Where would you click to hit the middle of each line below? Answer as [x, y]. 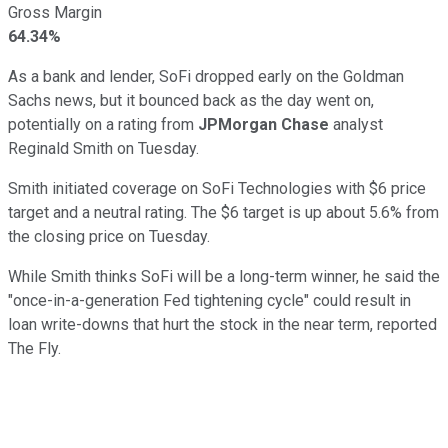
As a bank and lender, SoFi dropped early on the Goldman [206, 76]
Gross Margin [55, 12]
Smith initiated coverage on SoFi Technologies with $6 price [217, 188]
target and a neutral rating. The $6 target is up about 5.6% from [223, 212]
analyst [356, 124]
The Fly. [34, 348]
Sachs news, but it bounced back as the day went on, [191, 100]
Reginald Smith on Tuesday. [103, 148]
